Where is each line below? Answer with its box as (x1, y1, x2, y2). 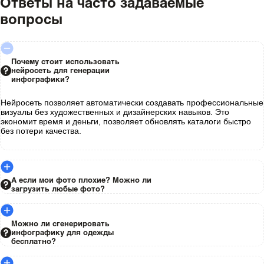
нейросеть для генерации (11, 65, 110, 75)
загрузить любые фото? (11, 184, 105, 194)
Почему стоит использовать (11, 57, 120, 67)
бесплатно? (11, 236, 56, 246)
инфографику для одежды (11, 227, 114, 237)
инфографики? (11, 74, 70, 84)
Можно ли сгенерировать (11, 219, 110, 229)
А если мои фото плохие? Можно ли (11, 175, 151, 185)
